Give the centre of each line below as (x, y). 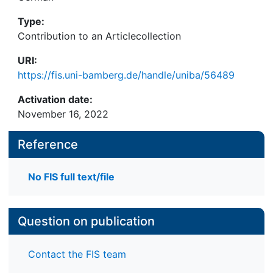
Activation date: (55, 99)
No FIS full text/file (71, 177)
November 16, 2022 (63, 114)
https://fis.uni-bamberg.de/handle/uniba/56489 (126, 75)
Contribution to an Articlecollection (99, 36)
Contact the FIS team (77, 254)
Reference (48, 144)
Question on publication (86, 222)
